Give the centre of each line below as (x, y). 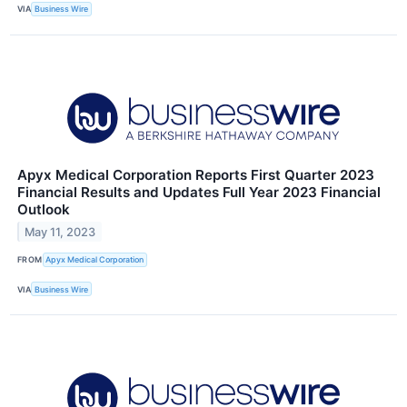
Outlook (44, 209)
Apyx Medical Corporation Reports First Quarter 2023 (196, 174)
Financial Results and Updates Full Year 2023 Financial (199, 192)
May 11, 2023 (60, 232)
